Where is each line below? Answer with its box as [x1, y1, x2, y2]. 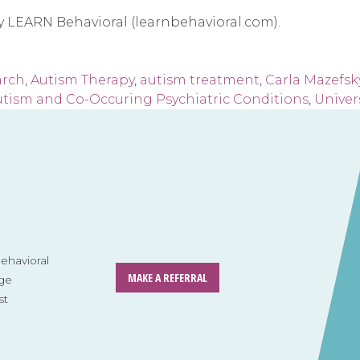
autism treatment [140, 72, 260, 88]
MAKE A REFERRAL [127, 269, 207, 285]
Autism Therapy [31, 72, 134, 88]
